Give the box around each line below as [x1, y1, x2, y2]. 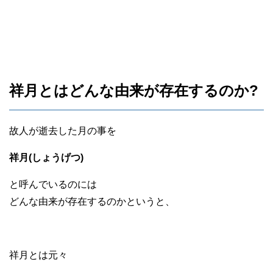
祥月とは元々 [9, 250, 68, 261]
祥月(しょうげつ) [9, 152, 83, 163]
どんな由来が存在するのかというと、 [9, 196, 175, 207]
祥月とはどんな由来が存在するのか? [9, 82, 258, 99]
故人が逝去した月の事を [9, 126, 116, 136]
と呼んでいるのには [9, 179, 97, 190]
